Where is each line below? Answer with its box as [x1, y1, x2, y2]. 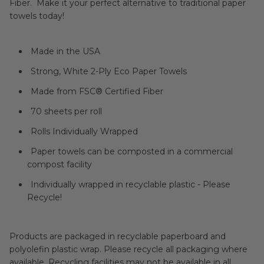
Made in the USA [31, 46, 100, 57]
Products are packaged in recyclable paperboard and [9, 231, 226, 242]
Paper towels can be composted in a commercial [31, 146, 233, 157]
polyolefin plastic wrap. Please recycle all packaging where [9, 244, 104, 255]
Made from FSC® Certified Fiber [31, 86, 163, 97]
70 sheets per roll [31, 106, 102, 117]
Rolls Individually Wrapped [31, 126, 138, 137]
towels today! [9, 11, 64, 21]
